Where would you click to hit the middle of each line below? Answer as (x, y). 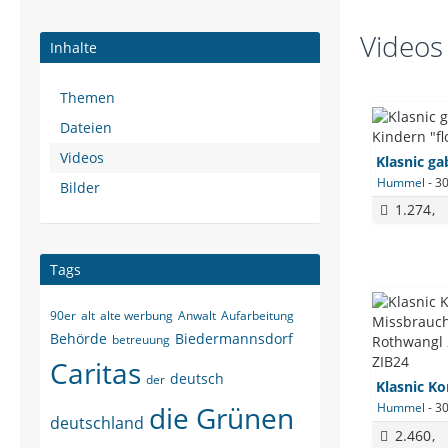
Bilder (80, 187)
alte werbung (136, 315)
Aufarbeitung (257, 315)
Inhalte (73, 47)
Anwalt (197, 315)
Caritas (95, 373)
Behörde (78, 338)
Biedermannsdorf (234, 338)
